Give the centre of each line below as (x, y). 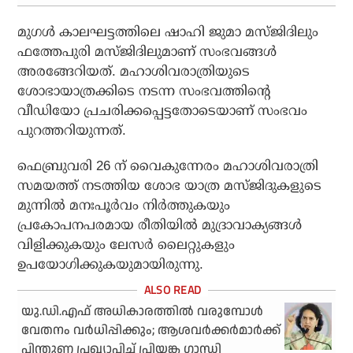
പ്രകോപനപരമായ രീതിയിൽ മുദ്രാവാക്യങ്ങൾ (160, 225)
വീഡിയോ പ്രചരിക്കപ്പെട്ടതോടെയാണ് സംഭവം (163, 111)
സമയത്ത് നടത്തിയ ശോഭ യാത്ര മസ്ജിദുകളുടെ (170, 186)
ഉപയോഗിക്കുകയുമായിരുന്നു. (111, 265)
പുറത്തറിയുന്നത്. (72, 131)
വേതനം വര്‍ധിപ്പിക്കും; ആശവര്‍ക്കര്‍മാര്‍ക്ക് (151, 331)
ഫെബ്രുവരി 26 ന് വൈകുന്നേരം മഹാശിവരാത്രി (168, 166)
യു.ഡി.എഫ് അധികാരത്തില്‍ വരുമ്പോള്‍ (143, 312)
